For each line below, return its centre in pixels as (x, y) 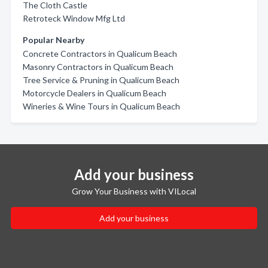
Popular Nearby (54, 40)
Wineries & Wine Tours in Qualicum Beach (101, 106)
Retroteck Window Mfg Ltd (74, 18)
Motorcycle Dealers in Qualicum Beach (95, 93)
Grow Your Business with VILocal (134, 191)
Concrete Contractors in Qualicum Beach (100, 54)
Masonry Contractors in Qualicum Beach (98, 67)
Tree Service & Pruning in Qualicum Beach (101, 80)
